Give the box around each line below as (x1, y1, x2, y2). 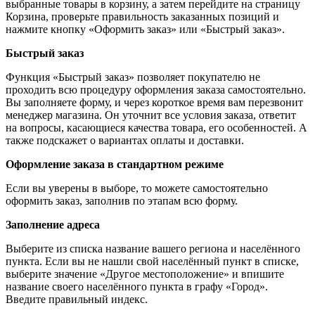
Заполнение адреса (6, 218, 100, 231)
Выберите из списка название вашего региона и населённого (6, 242, 300, 255)
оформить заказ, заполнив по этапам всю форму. (6, 194, 238, 207)
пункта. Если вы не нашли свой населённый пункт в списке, (6, 255, 299, 267)
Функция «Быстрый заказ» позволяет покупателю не (6, 70, 260, 83)
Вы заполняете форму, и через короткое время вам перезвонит (6, 96, 303, 108)
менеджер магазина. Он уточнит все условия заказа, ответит (6, 108, 296, 121)
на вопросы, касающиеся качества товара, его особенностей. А (6, 121, 307, 134)
